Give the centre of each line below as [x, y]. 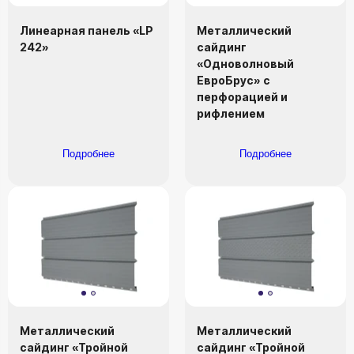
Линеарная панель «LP [87, 31]
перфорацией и [242, 97]
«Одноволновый [245, 64]
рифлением [231, 114]
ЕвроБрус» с [233, 81]
